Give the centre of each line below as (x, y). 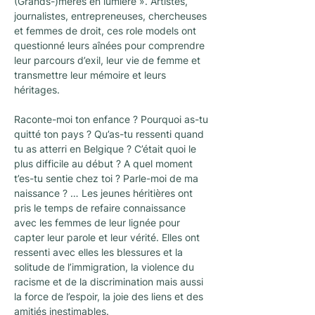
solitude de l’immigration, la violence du (105, 267)
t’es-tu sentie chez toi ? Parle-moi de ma (108, 178)
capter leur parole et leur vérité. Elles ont (108, 237)
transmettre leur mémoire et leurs (91, 75)
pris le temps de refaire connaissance (101, 208)
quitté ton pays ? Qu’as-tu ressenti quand (110, 134)
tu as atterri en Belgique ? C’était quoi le (107, 149)
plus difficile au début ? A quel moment (105, 163)
